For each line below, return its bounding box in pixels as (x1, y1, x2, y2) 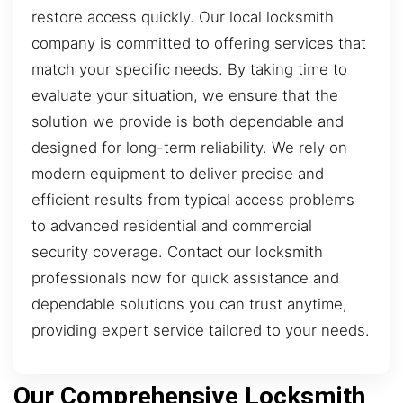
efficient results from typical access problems (31, 190, 354, 209)
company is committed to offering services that (31, 33, 366, 52)
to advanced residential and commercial (31, 216, 312, 235)
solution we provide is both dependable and (31, 112, 344, 130)
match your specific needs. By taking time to (31, 59, 347, 78)
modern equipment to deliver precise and (31, 164, 324, 183)
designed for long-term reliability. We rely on (31, 138, 347, 157)
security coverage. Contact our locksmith (31, 242, 323, 261)
